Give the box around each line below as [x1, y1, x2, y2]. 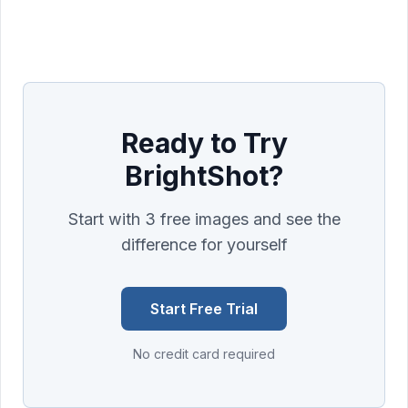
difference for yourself [120, 235, 288, 255]
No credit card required [133, 346, 275, 362]
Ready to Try [120, 127, 288, 160]
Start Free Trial [150, 300, 258, 319]
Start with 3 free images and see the [67, 209, 341, 229]
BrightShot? [125, 159, 283, 193]
